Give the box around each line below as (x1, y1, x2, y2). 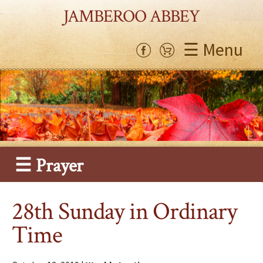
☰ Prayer (15, 154, 83, 178)
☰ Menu (183, 38, 243, 60)
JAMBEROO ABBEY (63, 5, 200, 28)
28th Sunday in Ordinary (12, 195, 238, 228)
